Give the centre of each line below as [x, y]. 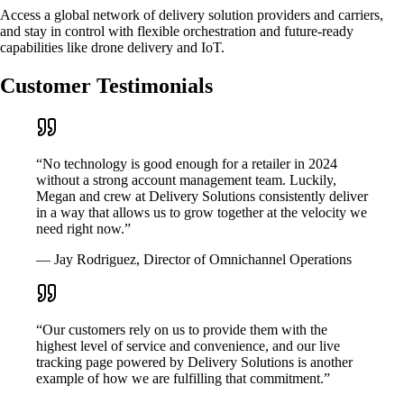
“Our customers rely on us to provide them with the [182, 330]
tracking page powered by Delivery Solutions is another [194, 363]
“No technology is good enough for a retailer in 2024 [187, 164]
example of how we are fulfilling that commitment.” [183, 379]
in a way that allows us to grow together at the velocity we [202, 213]
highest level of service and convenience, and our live [188, 346]
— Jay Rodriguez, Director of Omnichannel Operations [194, 260]
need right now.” [83, 229]
